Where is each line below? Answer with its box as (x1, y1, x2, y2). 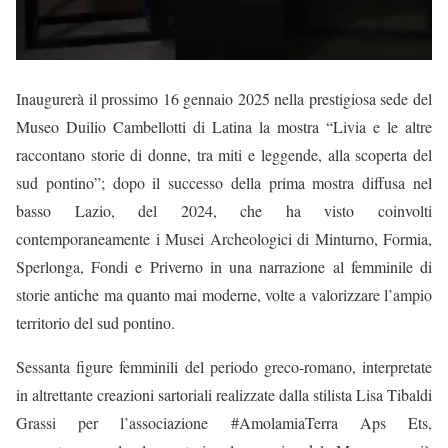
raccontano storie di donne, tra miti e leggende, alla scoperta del (16, 143, 432, 165)
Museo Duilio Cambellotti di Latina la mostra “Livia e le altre (16, 115, 432, 137)
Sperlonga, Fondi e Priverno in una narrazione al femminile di (16, 255, 432, 277)
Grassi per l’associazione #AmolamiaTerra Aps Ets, (16, 411, 432, 433)
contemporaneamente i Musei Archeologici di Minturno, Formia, (16, 227, 432, 249)
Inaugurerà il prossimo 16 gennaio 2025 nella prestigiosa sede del (16, 87, 432, 109)
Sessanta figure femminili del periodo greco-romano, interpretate (16, 355, 432, 377)
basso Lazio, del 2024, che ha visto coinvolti (16, 199, 432, 221)
